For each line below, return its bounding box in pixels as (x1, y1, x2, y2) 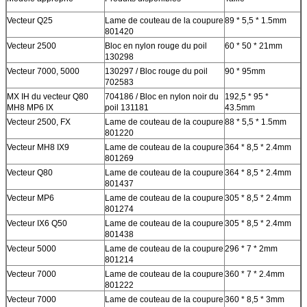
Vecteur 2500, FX (7, 116, 71, 127)
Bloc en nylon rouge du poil (105, 40, 207, 51)
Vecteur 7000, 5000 (7, 66, 79, 76)
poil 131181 (105, 102, 149, 112)
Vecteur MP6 (7, 193, 54, 203)
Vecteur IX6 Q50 (7, 218, 67, 228)
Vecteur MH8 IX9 (7, 142, 69, 152)
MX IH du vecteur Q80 (7, 91, 88, 101)
